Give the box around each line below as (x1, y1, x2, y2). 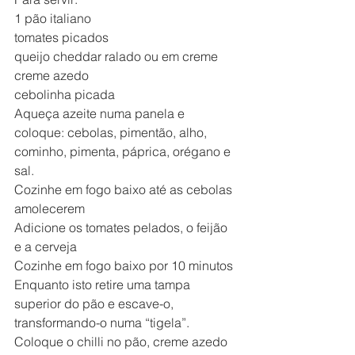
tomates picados (14, 29, 109, 45)
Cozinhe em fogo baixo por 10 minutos (14, 257, 233, 273)
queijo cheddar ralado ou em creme (14, 48, 218, 64)
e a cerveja (14, 238, 77, 254)
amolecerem (14, 200, 85, 216)
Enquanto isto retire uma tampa (14, 276, 193, 292)
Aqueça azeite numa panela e (14, 105, 188, 121)
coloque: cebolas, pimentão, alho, (14, 124, 210, 140)
